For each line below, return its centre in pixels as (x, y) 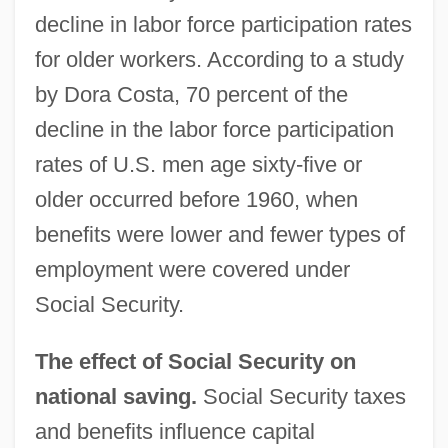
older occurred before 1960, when (196, 199)
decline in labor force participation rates (223, 24)
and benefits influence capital (174, 431)
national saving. (115, 396)
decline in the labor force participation (214, 129)
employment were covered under (192, 269)
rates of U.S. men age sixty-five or (198, 164)
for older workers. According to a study (219, 59)
